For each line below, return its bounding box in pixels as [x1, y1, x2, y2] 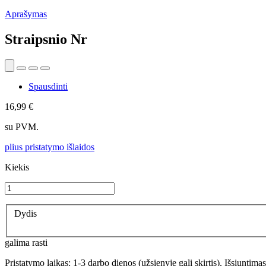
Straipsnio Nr [5, 31, 87, 47]
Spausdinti [28, 81, 68, 91]
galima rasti [5, 237, 47, 248]
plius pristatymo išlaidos [5, 141, 94, 152]
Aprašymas [5, 8, 47, 19]
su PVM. [5, 121, 39, 132]
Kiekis [5, 161, 29, 172]
